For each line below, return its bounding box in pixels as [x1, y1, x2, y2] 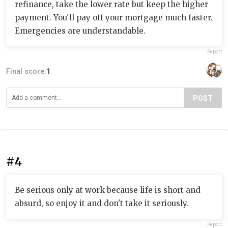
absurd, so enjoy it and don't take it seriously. [15, 198, 188, 208]
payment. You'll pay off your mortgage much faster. [15, 12, 213, 22]
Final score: [6, 67, 46, 75]
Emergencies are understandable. [15, 25, 146, 36]
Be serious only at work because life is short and [15, 185, 201, 195]
